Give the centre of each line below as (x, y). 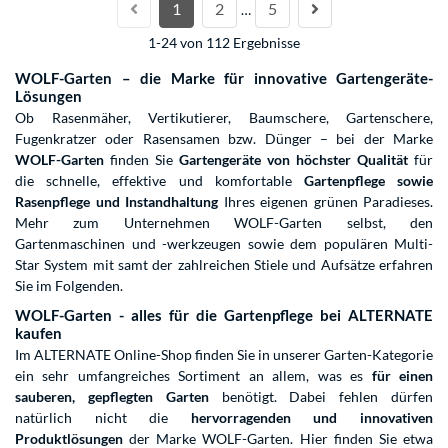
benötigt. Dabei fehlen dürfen (321, 397)
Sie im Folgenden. (69, 286)
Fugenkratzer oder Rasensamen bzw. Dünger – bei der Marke (224, 139)
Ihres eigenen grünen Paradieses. (325, 202)
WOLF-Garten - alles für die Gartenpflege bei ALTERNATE (224, 315)
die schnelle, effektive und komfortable (159, 181)
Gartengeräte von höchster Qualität (293, 160)
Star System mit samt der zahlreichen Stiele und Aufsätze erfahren (224, 265)
